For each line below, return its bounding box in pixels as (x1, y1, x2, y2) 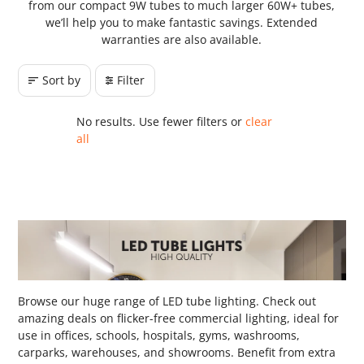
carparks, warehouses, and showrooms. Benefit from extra (18, 344, 336, 360)
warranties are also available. (102, 32, 262, 47)
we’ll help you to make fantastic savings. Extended (45, 15, 318, 30)
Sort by (42, 72, 81, 88)
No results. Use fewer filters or (76, 114, 246, 129)
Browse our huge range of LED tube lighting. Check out (18, 292, 317, 309)
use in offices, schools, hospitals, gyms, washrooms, (18, 327, 301, 343)
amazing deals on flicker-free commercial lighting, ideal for (18, 310, 340, 326)
